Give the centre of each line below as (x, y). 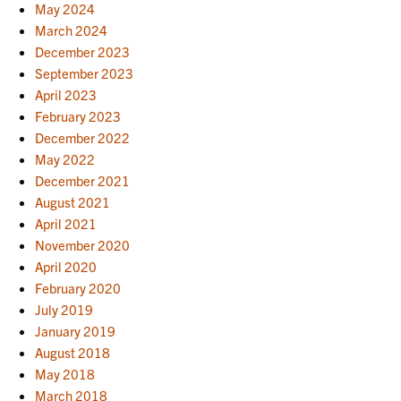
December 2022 (83, 137)
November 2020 (83, 244)
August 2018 (73, 352)
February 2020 (78, 287)
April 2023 (66, 94)
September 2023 (85, 73)
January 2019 (76, 330)
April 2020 (66, 266)
